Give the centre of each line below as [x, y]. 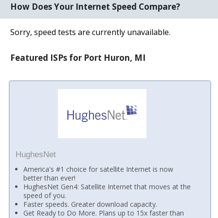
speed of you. [45, 196]
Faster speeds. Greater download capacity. [91, 204]
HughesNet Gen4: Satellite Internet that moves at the [107, 187]
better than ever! [50, 178]
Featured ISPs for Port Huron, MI [78, 57]
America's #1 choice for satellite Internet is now [99, 169]
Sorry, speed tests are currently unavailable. [91, 32]
